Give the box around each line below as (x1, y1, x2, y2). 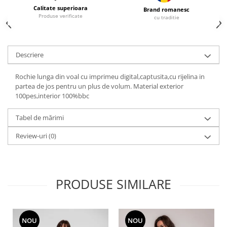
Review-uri (16, 131, 49, 141)
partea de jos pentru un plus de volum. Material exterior (15, 82, 183, 91)
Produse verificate (39, 12, 83, 19)
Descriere (16, 50, 44, 60)
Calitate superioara (33, 4, 88, 12)
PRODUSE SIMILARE (56, 175, 171, 193)
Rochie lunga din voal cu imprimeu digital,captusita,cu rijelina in (15, 72, 205, 82)
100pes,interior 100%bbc (15, 91, 89, 101)
